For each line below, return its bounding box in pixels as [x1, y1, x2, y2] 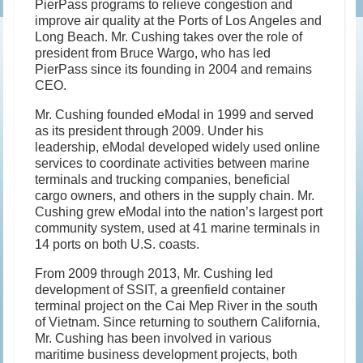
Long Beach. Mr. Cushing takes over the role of [35, 29, 303, 44]
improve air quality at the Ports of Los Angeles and [35, 13, 322, 28]
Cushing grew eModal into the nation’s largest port [35, 204, 323, 219]
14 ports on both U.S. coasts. [35, 237, 200, 251]
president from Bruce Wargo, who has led [35, 45, 271, 60]
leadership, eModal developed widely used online [35, 139, 321, 154]
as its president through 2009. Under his [35, 123, 264, 138]
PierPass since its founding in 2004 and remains [35, 62, 313, 76]
